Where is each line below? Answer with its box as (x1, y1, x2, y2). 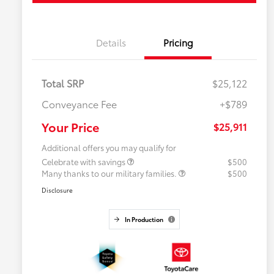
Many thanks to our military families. (42, 168, 179, 179)
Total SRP (42, 76, 84, 91)
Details (95, 35, 126, 50)
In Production (124, 215, 163, 224)
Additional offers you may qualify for (42, 142, 176, 154)
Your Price (42, 118, 99, 136)
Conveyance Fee (42, 97, 117, 111)
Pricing (163, 35, 193, 50)
